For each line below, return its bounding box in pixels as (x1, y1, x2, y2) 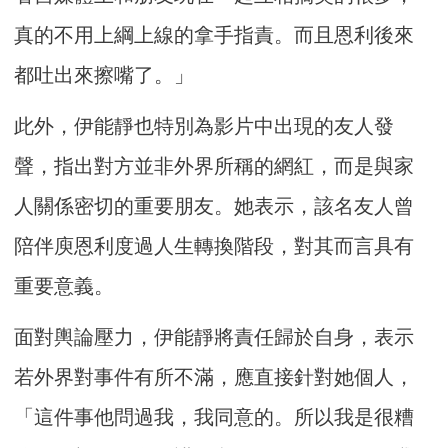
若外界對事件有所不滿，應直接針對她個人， (14, 366, 415, 389)
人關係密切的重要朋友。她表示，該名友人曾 (14, 195, 415, 218)
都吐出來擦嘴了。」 (14, 64, 195, 87)
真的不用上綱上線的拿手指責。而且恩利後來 (14, 24, 415, 47)
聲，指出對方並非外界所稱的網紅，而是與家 (14, 155, 415, 178)
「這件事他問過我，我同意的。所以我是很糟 (14, 406, 415, 429)
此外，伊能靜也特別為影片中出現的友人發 (14, 115, 395, 138)
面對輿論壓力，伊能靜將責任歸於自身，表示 (14, 326, 415, 349)
